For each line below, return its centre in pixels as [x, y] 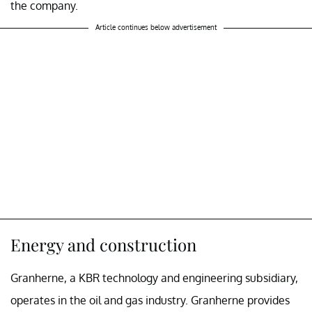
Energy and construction [103, 244]
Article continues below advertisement [156, 27]
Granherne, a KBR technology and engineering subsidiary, [154, 278]
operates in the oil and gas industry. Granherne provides [150, 300]
